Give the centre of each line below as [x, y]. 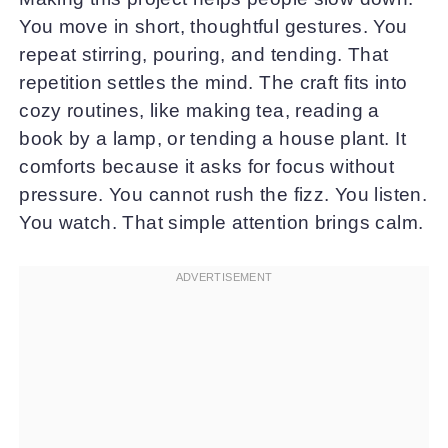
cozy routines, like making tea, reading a [199, 110]
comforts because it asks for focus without [207, 166]
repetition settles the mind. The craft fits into [213, 82]
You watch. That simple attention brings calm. [221, 222]
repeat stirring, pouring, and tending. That [204, 54]
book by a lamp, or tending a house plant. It [212, 138]
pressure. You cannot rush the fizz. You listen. [223, 194]
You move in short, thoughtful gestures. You [213, 26]
